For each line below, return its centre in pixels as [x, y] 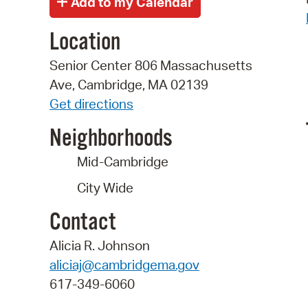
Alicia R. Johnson [100, 245]
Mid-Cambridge [123, 161]
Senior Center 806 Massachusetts [151, 66]
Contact [82, 222]
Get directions [91, 104]
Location [85, 43]
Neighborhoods [111, 139]
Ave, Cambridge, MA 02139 [129, 85]
